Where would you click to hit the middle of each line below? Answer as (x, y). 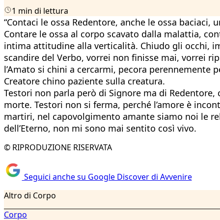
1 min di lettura (40, 11)
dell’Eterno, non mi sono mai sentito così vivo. (100, 128)
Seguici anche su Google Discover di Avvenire (107, 177)
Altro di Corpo (30, 196)
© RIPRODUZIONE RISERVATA (58, 147)
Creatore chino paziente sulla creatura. (84, 81)
